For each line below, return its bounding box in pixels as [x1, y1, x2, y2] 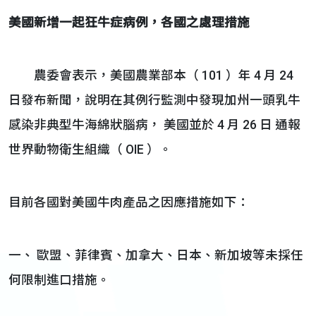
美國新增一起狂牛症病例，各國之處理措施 [8, 16, 250, 30]
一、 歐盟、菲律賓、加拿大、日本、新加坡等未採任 [8, 248, 303, 262]
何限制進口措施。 [8, 273, 110, 287]
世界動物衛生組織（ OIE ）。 [8, 142, 172, 157]
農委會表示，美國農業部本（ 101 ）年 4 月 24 [8, 68, 293, 83]
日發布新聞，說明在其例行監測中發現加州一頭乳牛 [8, 93, 300, 107]
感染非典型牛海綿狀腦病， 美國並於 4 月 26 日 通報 [8, 118, 300, 132]
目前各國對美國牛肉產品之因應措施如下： [8, 195, 250, 209]
